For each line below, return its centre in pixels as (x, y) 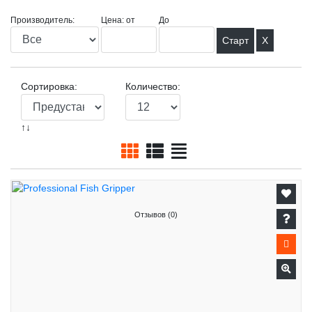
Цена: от (118, 20)
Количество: (153, 86)
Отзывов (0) (156, 214)
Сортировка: (49, 86)
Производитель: (42, 20)
